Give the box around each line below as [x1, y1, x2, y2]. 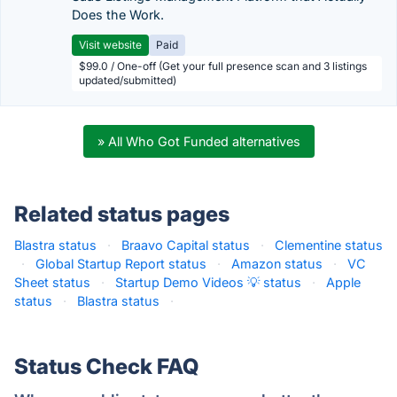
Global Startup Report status [35, 256, 206, 271]
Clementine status [275, 237, 383, 253]
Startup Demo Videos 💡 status [115, 275, 301, 290]
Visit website [79, 38, 142, 51]
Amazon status [231, 256, 323, 271]
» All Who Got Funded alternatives [97, 134, 300, 149]
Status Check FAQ [14, 354, 198, 379]
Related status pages [14, 201, 230, 227]
